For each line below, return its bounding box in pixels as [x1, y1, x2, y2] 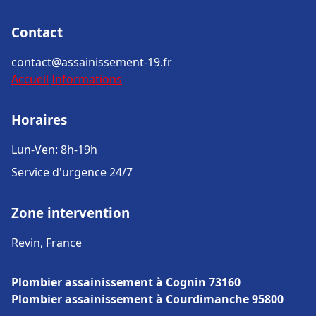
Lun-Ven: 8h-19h [11, 142, 97, 157]
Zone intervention [11, 204, 130, 221]
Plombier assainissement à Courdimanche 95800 [11, 291, 284, 307]
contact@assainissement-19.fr [11, 54, 172, 70]
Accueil [11, 71, 49, 87]
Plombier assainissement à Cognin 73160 [11, 274, 241, 290]
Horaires [11, 111, 67, 128]
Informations [51, 71, 122, 87]
